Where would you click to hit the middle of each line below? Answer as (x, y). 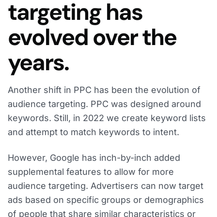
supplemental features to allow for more (91, 172)
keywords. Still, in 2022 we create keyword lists (107, 118)
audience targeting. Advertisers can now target (106, 186)
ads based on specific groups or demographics (106, 200)
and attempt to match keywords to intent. (93, 132)
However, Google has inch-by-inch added (94, 158)
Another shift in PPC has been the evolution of (104, 90)
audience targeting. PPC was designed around (104, 104)
